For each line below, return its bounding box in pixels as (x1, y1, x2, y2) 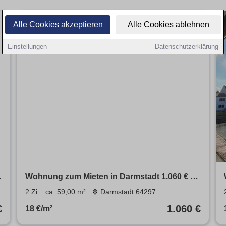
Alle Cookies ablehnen (127, 20, 209, 29)
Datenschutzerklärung (155, 43, 218, 50)
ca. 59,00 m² (45, 188, 86, 196)
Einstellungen (8, 43, 47, 50)
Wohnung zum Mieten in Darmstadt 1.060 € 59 (25, 172, 199, 181)
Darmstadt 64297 (100, 188, 156, 196)
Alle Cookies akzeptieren (13, 20, 103, 29)
